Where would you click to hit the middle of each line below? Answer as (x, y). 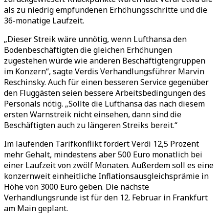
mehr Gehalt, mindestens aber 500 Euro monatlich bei (103, 154)
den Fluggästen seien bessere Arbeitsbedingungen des (105, 93)
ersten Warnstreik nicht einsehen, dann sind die (93, 114)
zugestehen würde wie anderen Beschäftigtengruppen (105, 61)
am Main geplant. (36, 208)
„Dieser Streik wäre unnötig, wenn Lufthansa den (95, 39)
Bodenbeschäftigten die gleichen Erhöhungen (88, 50)
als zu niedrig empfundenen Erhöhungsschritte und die (106, 10)
